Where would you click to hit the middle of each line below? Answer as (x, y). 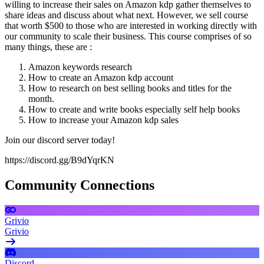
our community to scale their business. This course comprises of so (128, 36)
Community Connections (80, 185)
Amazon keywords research (80, 67)
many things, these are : (48, 47)
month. (41, 98)
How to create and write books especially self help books (134, 109)
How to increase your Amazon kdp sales (103, 120)
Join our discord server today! (60, 140)
